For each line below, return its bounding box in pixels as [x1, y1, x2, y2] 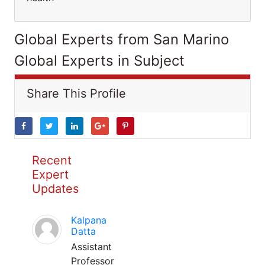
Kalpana [71, 214, 106, 226]
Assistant [71, 241, 112, 253]
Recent [32, 153, 72, 167]
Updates [32, 182, 79, 196]
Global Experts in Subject [14, 52, 185, 69]
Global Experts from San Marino [14, 31, 229, 48]
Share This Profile [27, 86, 126, 101]
